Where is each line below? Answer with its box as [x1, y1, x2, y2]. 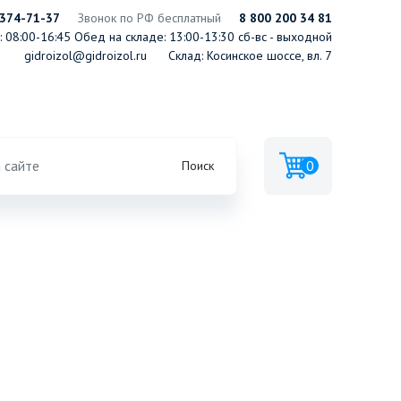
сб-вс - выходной [235, 29, 332, 45]
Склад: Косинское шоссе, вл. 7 [168, 47, 332, 64]
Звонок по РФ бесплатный [78, 10, 221, 26]
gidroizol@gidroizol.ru [24, 47, 147, 64]
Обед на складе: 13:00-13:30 [71, 29, 235, 45]
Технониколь [4, 153, 73, 169]
